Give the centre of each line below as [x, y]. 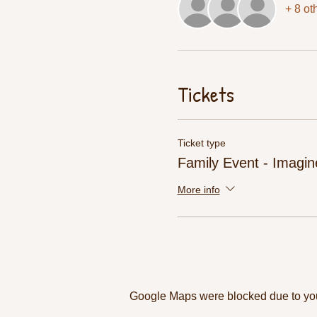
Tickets [206, 94]
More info [198, 189]
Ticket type [201, 143]
